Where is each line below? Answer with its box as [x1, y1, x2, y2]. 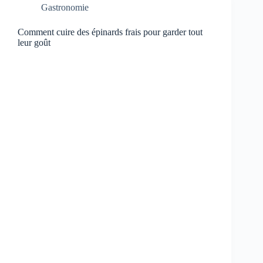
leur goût [18, 37, 50, 48]
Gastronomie [41, 2, 89, 12]
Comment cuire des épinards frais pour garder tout [18, 26, 203, 37]
